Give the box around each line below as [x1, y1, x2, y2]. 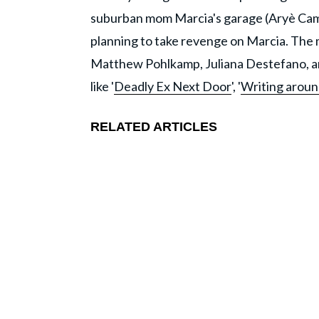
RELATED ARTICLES [90, 120, 221, 135]
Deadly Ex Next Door [114, 78, 231, 95]
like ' [90, 78, 114, 95]
